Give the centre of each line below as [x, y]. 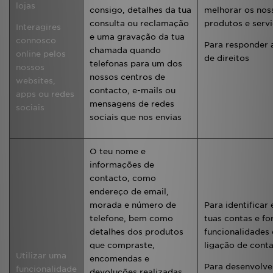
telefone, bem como [131, 218]
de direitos [227, 58]
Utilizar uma [41, 256]
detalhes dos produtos [136, 232]
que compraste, [122, 245]
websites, [36, 81]
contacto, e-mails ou [133, 90]
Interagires [38, 27]
